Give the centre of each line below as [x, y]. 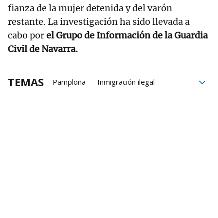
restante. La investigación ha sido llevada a [99, 22]
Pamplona [69, 82]
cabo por [27, 36]
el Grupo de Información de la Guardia [127, 36]
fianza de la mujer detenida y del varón [90, 8]
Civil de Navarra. [43, 49]
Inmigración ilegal [126, 82]
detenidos [122, 96]
